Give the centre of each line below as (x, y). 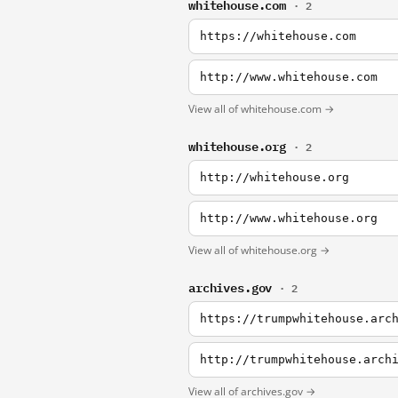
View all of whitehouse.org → (259, 250)
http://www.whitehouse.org (289, 218)
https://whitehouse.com (278, 36)
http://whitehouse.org (275, 177)
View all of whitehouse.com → (261, 109)
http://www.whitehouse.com (289, 77)
